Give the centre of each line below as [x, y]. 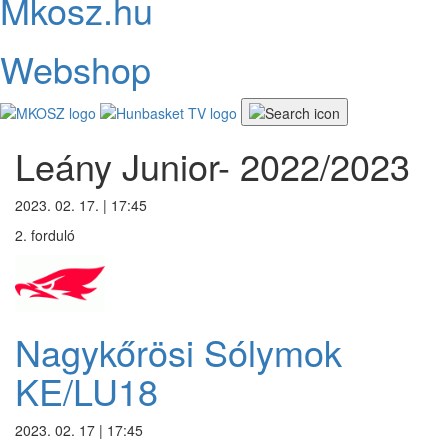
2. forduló [45, 235]
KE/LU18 [86, 390]
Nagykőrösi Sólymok [178, 351]
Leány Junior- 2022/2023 [212, 166]
